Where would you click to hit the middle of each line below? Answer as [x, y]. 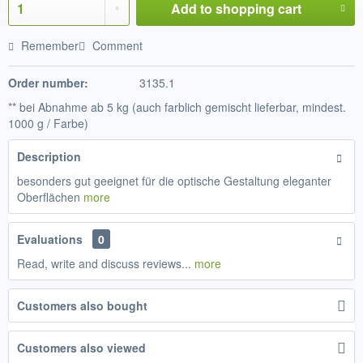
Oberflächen [50, 197]
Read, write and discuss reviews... [104, 263]
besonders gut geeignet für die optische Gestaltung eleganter [174, 181]
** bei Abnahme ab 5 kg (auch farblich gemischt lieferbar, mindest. [177, 107]
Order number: [48, 83]
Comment [116, 45]
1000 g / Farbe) [48, 123]
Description [49, 156]
